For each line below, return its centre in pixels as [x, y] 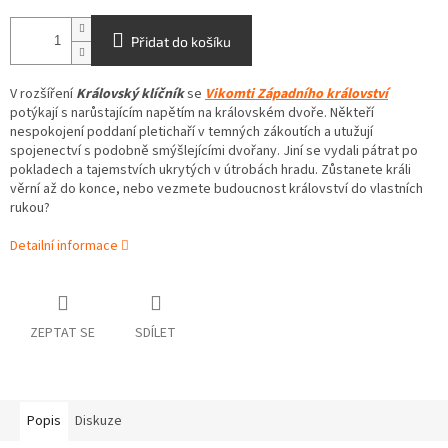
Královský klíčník [130, 94]
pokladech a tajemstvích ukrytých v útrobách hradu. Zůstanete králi [210, 170]
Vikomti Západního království [296, 94]
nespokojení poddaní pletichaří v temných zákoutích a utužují [191, 132]
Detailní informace [64, 246]
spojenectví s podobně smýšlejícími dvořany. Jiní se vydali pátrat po [214, 151]
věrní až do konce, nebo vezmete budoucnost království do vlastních [216, 189]
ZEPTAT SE [62, 333]
